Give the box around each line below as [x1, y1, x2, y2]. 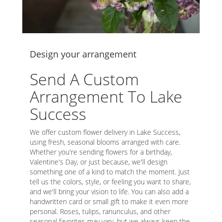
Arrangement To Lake [30, 85, 182, 107]
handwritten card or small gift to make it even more [30, 196, 188, 206]
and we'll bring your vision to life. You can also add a [30, 186, 189, 196]
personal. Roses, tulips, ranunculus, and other [30, 206, 170, 216]
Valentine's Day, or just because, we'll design [30, 157, 167, 166]
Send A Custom [30, 68, 139, 90]
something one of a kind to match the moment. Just [30, 166, 190, 176]
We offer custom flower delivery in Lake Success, [30, 127, 180, 137]
